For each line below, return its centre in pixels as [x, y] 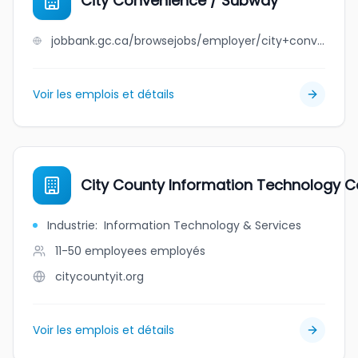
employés [178, 251]
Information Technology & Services [203, 225]
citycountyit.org [99, 276]
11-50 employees [101, 251]
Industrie [71, 225]
